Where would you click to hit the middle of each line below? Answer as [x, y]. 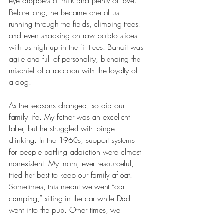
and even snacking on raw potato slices [74, 35]
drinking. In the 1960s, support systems [73, 140]
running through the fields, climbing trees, [76, 24]
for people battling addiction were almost [76, 152]
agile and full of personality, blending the [76, 59]
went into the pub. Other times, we [66, 210]
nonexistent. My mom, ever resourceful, [72, 163]
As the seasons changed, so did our [68, 105]
